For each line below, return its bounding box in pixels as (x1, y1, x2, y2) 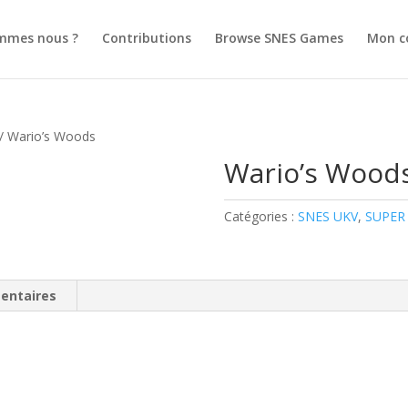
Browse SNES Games (215, 28, 343, 46)
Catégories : (223, 208, 298, 225)
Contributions (102, 28, 191, 46)
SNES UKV (297, 208, 358, 225)
